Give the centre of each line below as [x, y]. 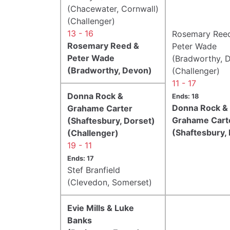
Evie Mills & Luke [101, 208]
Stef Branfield [94, 170]
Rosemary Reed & [103, 45]
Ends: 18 [185, 96]
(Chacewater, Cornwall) [113, 8]
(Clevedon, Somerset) [110, 182]
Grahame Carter [100, 108]
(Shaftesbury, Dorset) [111, 120]
